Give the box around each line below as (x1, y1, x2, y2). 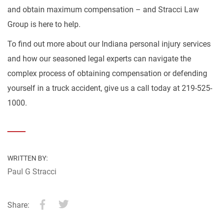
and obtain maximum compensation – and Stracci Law (7, 5, 199, 14)
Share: (7, 200, 29, 210)
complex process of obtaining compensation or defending (7, 69, 207, 78)
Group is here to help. (7, 20, 81, 29)
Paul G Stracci (7, 167, 56, 176)
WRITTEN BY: (7, 154, 48, 162)
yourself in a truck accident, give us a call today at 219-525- (7, 83, 212, 93)
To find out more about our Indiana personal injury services (7, 39, 211, 49)
